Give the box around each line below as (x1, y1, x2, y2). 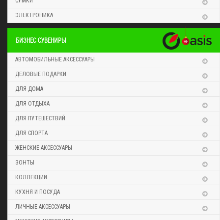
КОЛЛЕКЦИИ (15, 173, 47, 181)
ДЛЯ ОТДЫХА (15, 100, 50, 107)
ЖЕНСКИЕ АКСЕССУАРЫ (15, 144, 72, 151)
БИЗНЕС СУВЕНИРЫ (16, 35, 66, 44)
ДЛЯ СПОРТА (15, 129, 48, 137)
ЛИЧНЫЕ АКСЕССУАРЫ (15, 203, 70, 210)
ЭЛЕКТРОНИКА (15, 11, 53, 19)
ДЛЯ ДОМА (15, 85, 43, 92)
